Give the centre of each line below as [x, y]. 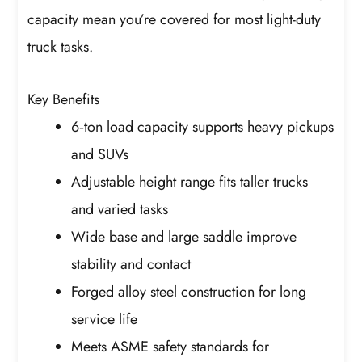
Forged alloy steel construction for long [189, 292]
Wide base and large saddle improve [184, 237]
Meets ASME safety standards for [170, 347]
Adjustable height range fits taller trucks [190, 182]
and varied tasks [120, 210]
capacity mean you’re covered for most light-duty [175, 19]
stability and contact [131, 265]
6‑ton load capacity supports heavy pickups [203, 127]
